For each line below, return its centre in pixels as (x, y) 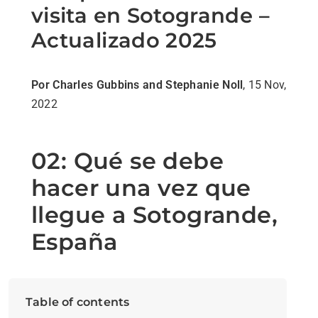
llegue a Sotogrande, (154, 214)
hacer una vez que (141, 187)
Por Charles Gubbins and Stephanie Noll (137, 84)
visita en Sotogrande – (150, 15)
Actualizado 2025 (124, 40)
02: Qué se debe (127, 160)
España (75, 241)
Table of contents (78, 302)
